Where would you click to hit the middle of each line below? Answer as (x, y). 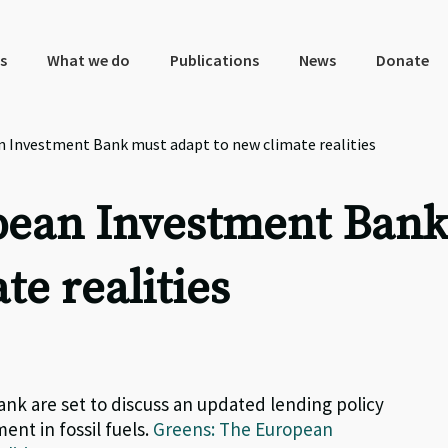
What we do (88, 60)
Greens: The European (243, 429)
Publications (214, 60)
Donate (402, 60)
